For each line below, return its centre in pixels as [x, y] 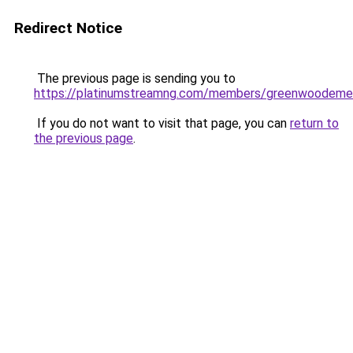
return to [314, 123]
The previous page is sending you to [135, 78]
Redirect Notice [68, 28]
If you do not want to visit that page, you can [162, 123]
